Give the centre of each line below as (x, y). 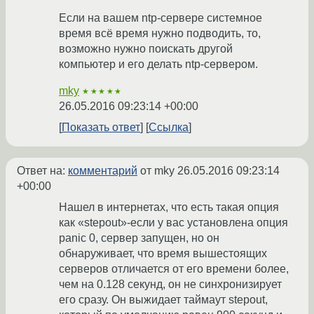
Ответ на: (42, 171)
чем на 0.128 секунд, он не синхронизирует (170, 285)
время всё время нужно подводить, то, (160, 34)
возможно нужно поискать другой (146, 49)
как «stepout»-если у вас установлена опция (173, 223)
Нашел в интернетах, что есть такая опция (169, 207)
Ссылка (169, 128)
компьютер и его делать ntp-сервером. (158, 64)
